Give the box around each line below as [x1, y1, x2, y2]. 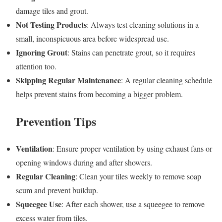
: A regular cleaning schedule [121, 75, 212, 86]
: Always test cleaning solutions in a [87, 19, 199, 30]
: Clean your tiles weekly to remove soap [75, 171, 201, 182]
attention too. [16, 61, 56, 72]
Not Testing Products [16, 19, 87, 31]
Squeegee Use [16, 198, 61, 210]
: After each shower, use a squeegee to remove [61, 199, 205, 210]
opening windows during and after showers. [16, 157, 152, 168]
